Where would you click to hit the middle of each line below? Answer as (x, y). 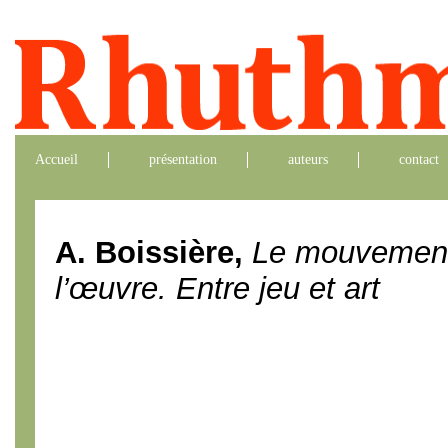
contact (419, 159)
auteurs (308, 159)
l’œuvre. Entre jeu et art (217, 288)
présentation (183, 159)
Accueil (56, 159)
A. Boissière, (153, 252)
